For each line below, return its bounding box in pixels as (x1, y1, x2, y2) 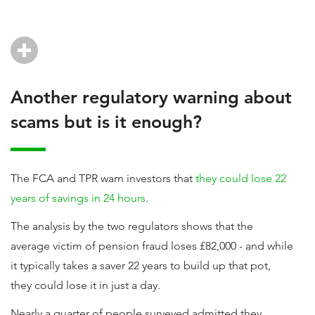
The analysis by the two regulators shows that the (11, 219, 253, 233)
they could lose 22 (195, 172, 286, 185)
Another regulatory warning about (11, 86, 292, 108)
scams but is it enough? (11, 111, 202, 132)
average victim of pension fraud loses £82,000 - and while (11, 239, 293, 252)
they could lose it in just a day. (11, 278, 163, 292)
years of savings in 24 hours (11, 191, 146, 205)
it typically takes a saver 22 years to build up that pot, (11, 259, 271, 272)
